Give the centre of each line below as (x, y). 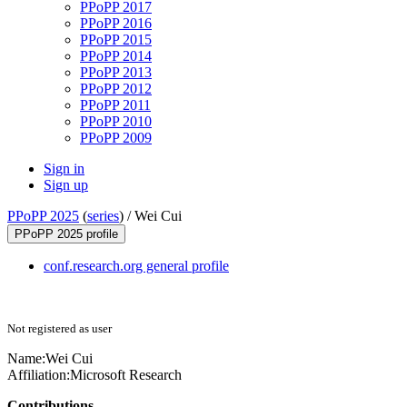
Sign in (64, 169)
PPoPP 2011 (115, 105)
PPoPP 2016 (116, 24)
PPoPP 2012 (116, 89)
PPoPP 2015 (116, 40)
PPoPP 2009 (116, 138)
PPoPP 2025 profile (66, 234)
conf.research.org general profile (136, 266)
